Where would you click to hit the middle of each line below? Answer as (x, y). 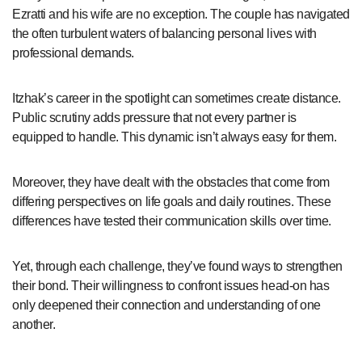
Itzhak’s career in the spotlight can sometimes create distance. (177, 98)
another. (34, 324)
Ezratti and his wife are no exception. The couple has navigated (181, 14)
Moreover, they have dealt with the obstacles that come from (171, 182)
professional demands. (73, 53)
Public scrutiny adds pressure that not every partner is (154, 117)
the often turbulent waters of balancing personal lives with (164, 33)
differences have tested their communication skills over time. (172, 221)
